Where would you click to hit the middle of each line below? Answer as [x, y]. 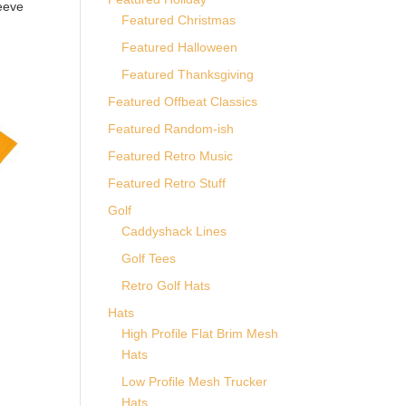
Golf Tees [149, 258]
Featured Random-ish [171, 129]
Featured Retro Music [171, 156]
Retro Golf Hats [166, 285]
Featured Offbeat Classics [183, 101]
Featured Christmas [179, 20]
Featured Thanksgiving [188, 74]
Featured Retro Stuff [167, 183]
